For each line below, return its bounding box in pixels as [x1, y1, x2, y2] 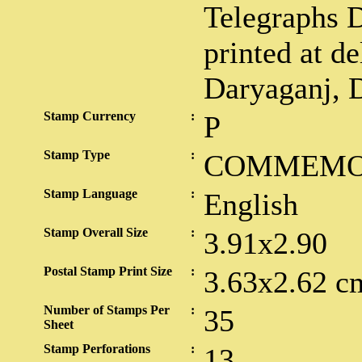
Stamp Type [44, 148, 110, 162]
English [204, 187, 298, 221]
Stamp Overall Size [44, 225, 148, 239]
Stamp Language [44, 187, 137, 200]
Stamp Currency [44, 109, 136, 123]
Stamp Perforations [44, 342, 150, 356]
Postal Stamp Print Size [44, 264, 172, 278]
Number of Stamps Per [44, 303, 170, 317]
